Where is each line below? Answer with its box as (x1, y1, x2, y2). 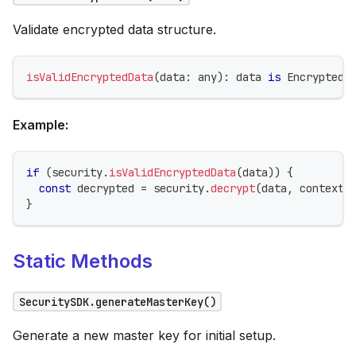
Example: (13, 116, 68, 133)
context (293, 180, 344, 195)
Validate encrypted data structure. (13, 21, 216, 37)
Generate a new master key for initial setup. (13, 327, 276, 343)
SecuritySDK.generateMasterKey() (18, 294, 216, 309)
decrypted (71, 180, 141, 195)
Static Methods (13, 249, 153, 273)
